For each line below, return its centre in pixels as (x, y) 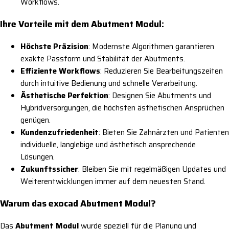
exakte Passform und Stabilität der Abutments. (103, 59)
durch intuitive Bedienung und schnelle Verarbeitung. (109, 83)
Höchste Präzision (54, 46)
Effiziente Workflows (60, 71)
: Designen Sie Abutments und (160, 95)
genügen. (36, 120)
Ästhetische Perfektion (64, 95)
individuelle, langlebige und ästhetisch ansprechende (108, 144)
